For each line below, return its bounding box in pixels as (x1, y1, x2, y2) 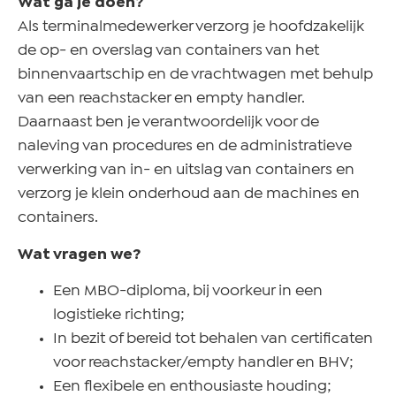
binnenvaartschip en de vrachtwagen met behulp (18, 68, 373, 82)
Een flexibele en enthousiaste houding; (53, 379, 335, 393)
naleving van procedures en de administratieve (18, 140, 352, 154)
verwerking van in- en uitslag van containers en (18, 164, 354, 178)
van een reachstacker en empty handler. (18, 92, 304, 106)
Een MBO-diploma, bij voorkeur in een (53, 284, 323, 298)
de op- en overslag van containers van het (18, 44, 319, 58)
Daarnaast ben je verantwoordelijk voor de (18, 116, 319, 130)
